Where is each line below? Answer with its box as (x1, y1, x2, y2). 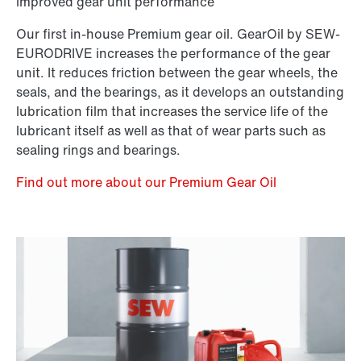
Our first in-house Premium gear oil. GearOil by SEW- (16, 24, 340, 44)
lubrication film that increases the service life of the (16, 102, 328, 122)
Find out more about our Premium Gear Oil (16, 172, 276, 193)
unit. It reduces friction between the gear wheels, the (16, 63, 338, 83)
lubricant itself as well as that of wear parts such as (16, 121, 326, 141)
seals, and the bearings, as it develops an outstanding (16, 82, 344, 102)
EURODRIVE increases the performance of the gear (16, 44, 330, 64)
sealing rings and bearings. (16, 140, 180, 160)
